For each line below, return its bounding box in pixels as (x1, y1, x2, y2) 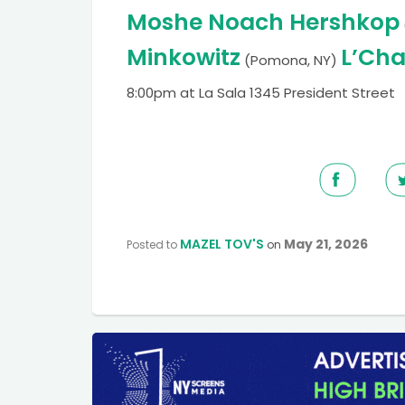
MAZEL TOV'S (180, 235, 264, 254)
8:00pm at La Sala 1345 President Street (127, 83, 395, 102)
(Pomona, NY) (244, 51, 341, 70)
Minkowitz (127, 42, 240, 73)
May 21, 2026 (284, 235, 368, 254)
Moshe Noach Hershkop (127, 6, 400, 38)
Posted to (127, 237, 180, 253)
